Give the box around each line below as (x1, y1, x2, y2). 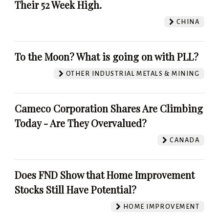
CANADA (168, 136, 199, 144)
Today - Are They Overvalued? (15, 116, 147, 130)
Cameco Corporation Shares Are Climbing (15, 101, 203, 115)
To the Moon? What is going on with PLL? (15, 49, 198, 63)
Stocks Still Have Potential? (15, 182, 136, 196)
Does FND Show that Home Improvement (15, 168, 195, 181)
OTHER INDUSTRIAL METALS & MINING (64, 69, 199, 77)
